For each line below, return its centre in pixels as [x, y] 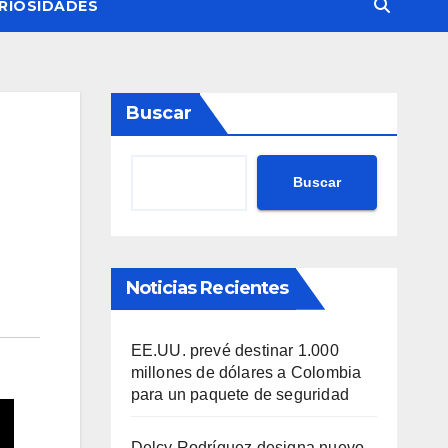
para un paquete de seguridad [240, 394]
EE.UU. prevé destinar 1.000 [234, 350]
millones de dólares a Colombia [246, 372]
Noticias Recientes [207, 287]
